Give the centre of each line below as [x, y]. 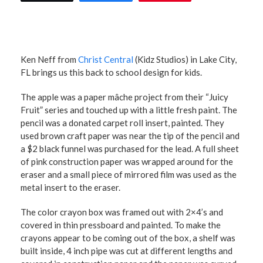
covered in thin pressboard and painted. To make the [121, 225]
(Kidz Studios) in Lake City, [185, 59]
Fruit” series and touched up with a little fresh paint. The [129, 110]
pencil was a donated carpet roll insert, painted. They [122, 123]
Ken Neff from [49, 59]
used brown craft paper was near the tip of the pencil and [130, 136]
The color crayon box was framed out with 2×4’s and [122, 212]
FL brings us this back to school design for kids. [111, 72]
